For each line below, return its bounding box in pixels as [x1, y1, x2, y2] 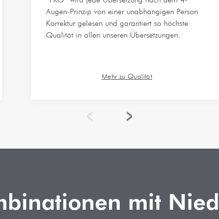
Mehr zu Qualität [101, 72, 153, 80]
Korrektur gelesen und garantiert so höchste [46, 19, 189, 28]
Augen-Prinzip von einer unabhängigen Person [46, 7, 198, 16]
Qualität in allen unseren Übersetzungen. [46, 30, 181, 40]
